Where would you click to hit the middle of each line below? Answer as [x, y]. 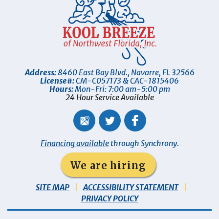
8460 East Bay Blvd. [92, 73]
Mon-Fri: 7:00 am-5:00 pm [121, 89]
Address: [40, 73]
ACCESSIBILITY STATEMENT [131, 187]
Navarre [145, 73]
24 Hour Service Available [109, 98]
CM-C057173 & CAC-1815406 [127, 81]
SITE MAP [53, 187]
